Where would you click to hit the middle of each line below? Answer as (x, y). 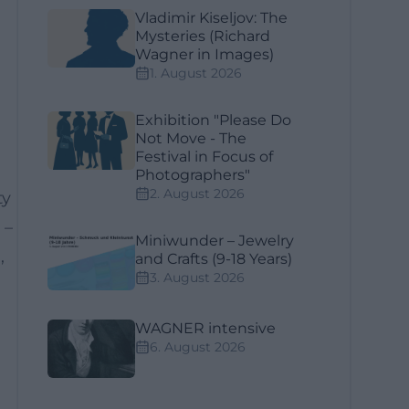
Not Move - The (191, 138)
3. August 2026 (198, 278)
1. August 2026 (196, 73)
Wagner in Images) (205, 54)
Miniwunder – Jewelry (215, 241)
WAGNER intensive (206, 328)
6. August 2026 (198, 347)
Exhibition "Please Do (214, 120)
